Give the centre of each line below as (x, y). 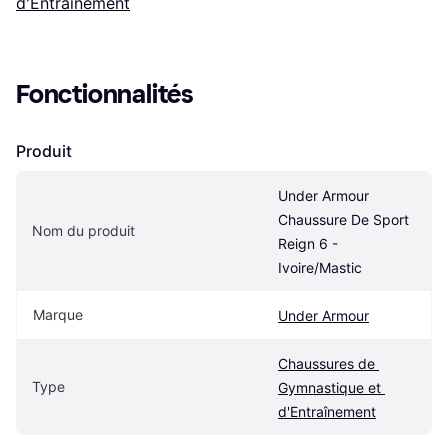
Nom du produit (83, 231)
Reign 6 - (308, 244)
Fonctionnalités (105, 95)
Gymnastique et (329, 388)
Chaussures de (326, 364)
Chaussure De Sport (343, 220)
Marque (58, 315)
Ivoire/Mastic (320, 268)
